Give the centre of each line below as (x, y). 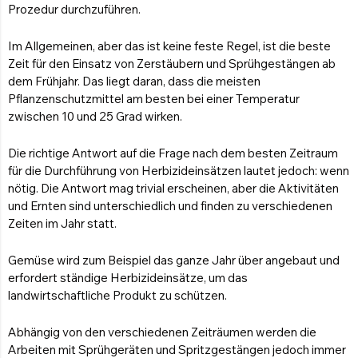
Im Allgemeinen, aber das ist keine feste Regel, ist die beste (169, 46)
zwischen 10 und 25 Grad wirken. (95, 117)
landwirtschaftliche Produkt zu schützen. (117, 296)
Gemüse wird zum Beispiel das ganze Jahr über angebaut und (174, 261)
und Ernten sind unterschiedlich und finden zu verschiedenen (170, 206)
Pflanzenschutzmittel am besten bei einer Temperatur (154, 99)
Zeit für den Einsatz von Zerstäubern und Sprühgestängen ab (172, 64)
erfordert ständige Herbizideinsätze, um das (128, 278)
